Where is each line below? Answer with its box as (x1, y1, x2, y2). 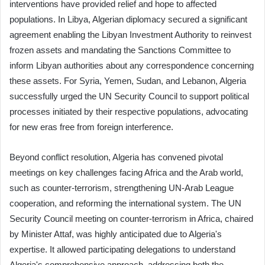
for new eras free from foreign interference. (9, 121, 173, 132)
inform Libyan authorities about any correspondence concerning (9, 60, 254, 70)
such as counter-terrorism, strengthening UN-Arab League (9, 182, 234, 193)
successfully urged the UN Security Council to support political (9, 91, 249, 101)
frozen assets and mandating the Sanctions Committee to (9, 44, 231, 55)
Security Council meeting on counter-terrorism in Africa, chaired (9, 213, 253, 224)
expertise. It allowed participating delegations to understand (9, 244, 235, 254)
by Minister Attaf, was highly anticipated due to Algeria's (9, 228, 222, 239)
